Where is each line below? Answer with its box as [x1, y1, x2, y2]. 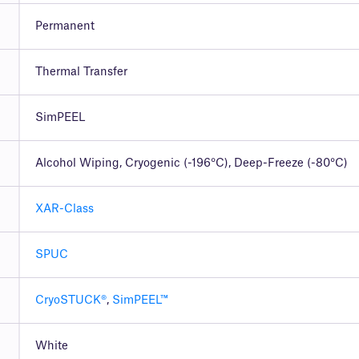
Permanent [34, 21, 95, 33]
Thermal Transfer [34, 67, 127, 79]
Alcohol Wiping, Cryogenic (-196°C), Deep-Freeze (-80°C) [34, 158, 348, 170]
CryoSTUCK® [34, 295, 107, 307]
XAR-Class [34, 204, 94, 216]
